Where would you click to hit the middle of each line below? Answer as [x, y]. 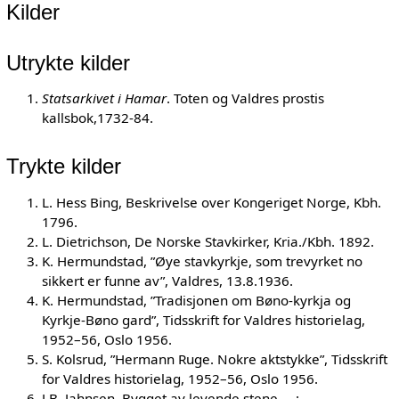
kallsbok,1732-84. [97, 118]
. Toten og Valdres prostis [245, 98]
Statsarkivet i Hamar [104, 98]
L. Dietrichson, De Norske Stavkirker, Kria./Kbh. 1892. [208, 241]
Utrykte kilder [68, 62]
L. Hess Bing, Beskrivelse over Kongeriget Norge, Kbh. [211, 202]
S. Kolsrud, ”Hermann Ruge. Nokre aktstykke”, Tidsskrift [214, 358]
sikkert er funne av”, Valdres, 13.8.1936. [167, 280]
